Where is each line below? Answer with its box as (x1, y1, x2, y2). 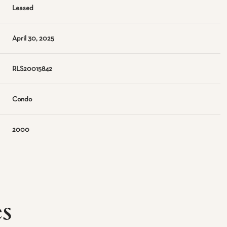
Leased (12, 5, 34, 12)
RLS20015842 (12, 65, 53, 72)
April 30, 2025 (12, 35, 55, 42)
